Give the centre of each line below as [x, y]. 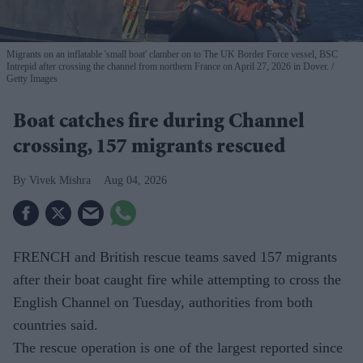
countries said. [56, 325]
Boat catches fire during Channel [159, 123]
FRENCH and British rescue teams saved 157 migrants [175, 256]
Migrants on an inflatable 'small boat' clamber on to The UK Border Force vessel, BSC [172, 54]
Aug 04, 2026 [135, 180]
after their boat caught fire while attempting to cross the [177, 279]
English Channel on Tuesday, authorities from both [163, 302]
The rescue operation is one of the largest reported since [178, 347]
